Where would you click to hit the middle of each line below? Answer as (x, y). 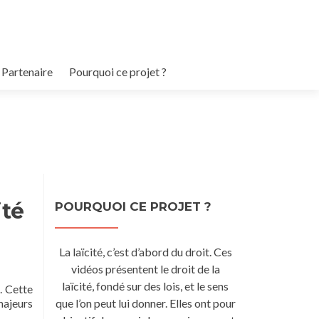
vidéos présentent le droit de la (145, 269)
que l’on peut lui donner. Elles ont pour (145, 303)
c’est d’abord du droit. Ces (168, 252)
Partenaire (27, 72)
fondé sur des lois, (138, 286)
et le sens (205, 286)
